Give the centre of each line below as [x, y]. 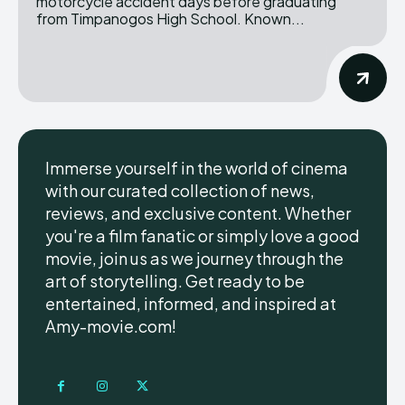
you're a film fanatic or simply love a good [202, 235]
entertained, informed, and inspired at [191, 303]
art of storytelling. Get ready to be [175, 280]
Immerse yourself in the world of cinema [197, 167]
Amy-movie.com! [111, 325]
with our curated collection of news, [180, 190]
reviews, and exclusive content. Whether [198, 212]
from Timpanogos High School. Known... [274, 18]
